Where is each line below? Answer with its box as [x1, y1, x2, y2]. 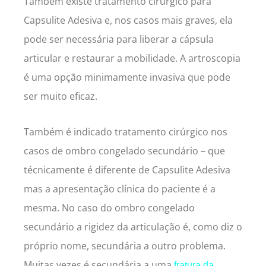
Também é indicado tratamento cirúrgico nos [24, 125, 227, 138]
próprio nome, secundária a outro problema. [24, 239, 226, 252]
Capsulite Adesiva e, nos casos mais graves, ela [24, 13, 233, 27]
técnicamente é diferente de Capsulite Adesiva [24, 163, 230, 176]
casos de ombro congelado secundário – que [24, 144, 225, 157]
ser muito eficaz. [24, 89, 97, 103]
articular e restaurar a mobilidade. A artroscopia [24, 51, 240, 65]
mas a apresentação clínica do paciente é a [24, 182, 216, 195]
